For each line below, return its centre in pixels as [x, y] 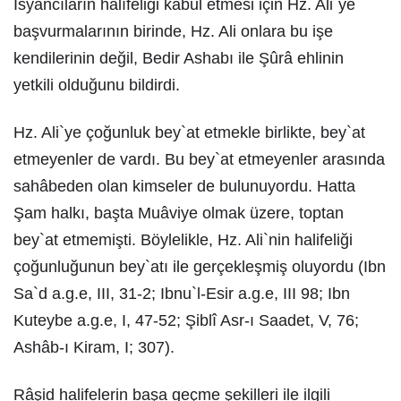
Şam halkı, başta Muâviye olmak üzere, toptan [179, 213]
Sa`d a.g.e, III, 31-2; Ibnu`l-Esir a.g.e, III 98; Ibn [182, 294]
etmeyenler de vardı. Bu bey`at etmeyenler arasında [199, 159]
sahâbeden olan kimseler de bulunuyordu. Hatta [184, 186]
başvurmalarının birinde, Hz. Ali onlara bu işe [173, 31]
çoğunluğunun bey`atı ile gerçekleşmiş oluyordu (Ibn [200, 267]
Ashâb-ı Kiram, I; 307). [94, 347]
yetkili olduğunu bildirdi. [97, 85]
